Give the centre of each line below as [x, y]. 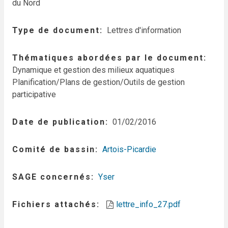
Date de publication [59, 122]
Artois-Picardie [129, 149]
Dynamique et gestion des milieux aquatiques [93, 70]
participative [34, 94]
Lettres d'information [144, 30]
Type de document [56, 30]
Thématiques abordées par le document [108, 58]
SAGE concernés [52, 177]
